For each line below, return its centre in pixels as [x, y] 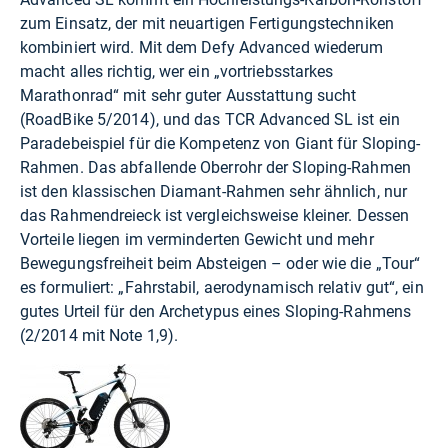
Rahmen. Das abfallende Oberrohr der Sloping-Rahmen [215, 167]
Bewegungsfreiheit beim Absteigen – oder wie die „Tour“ [220, 263]
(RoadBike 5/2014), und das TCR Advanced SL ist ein [210, 119]
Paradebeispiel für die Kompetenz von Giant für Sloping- [220, 143]
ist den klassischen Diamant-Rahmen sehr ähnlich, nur [213, 191]
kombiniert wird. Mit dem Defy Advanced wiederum [202, 47]
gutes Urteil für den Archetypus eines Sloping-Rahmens [216, 311]
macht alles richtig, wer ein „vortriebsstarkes [177, 71]
